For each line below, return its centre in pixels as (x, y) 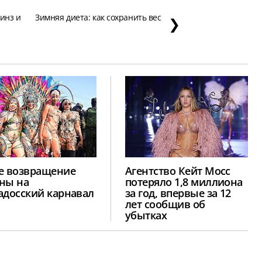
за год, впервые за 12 (178, 193)
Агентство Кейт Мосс (178, 170)
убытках (146, 215)
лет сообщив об (165, 204)
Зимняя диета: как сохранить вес (98, 18)
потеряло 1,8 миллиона (184, 182)
